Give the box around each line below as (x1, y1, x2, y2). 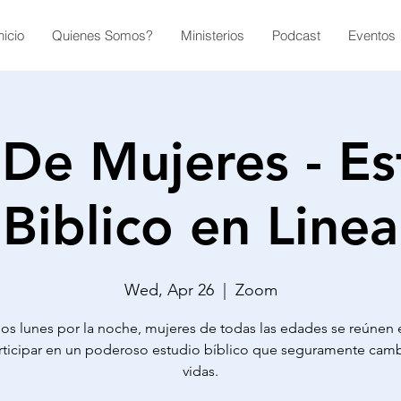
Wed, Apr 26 (124, 280, 214, 300)
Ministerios (181, 27, 244, 44)
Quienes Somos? (52, 27, 153, 44)
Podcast (272, 27, 320, 44)
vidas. (183, 363, 218, 380)
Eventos (348, 27, 396, 44)
